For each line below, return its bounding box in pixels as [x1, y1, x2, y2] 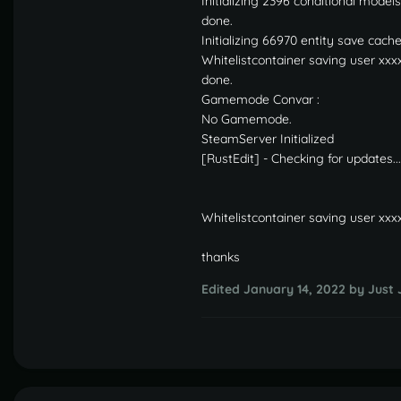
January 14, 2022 [243, 280, 346, 297]
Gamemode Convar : [201, 90, 320, 107]
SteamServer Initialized [201, 130, 334, 147]
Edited [201, 280, 243, 297]
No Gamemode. [201, 110, 292, 127]
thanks [201, 248, 240, 265]
